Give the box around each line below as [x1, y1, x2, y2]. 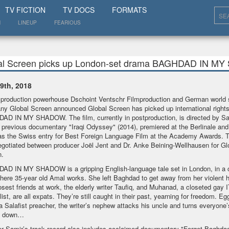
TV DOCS [63, 5, 95, 15]
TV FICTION [5, 5, 45, 15]
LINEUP [18, 19, 37, 26]
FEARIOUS [54, 19, 81, 26]
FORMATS [112, 5, 147, 15]
